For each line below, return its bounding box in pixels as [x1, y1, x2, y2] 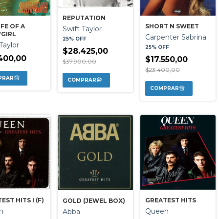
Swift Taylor [63, 24, 102, 34]
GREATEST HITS [145, 196, 196, 204]
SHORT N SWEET [145, 22, 199, 30]
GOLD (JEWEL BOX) [63, 197, 125, 204]
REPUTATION [63, 14, 106, 22]
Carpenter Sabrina [145, 33, 206, 42]
